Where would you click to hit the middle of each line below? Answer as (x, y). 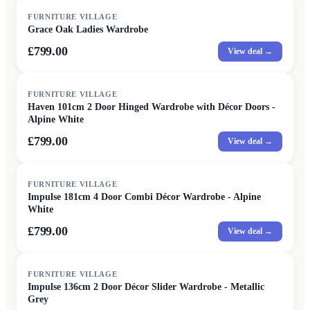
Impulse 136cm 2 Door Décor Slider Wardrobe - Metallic (146, 287)
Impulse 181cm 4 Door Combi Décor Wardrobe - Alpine (144, 197)
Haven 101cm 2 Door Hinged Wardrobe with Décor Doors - (152, 107)
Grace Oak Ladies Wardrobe (88, 29)
